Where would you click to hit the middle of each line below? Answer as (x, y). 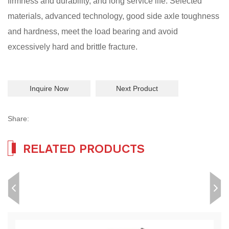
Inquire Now (49, 88)
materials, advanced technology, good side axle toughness (113, 16)
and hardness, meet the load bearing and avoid (93, 31)
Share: (18, 119)
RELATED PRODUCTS (84, 148)
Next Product (137, 88)
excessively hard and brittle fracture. (73, 47)
